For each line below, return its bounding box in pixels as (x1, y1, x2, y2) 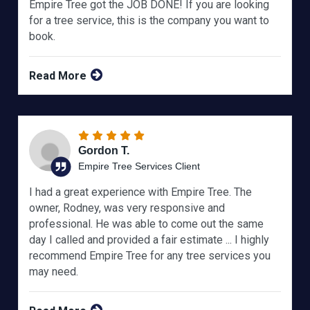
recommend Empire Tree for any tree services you (29, 249, 271, 263)
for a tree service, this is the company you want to (29, 14, 270, 28)
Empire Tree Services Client (78, 161, 201, 172)
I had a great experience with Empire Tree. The (29, 185, 253, 199)
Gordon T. (78, 145, 130, 157)
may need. (29, 265, 79, 279)
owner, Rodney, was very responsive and (29, 201, 226, 215)
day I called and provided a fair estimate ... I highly (29, 233, 270, 247)
